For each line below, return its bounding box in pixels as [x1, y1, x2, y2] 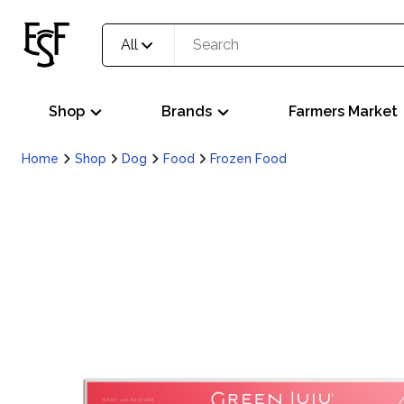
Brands [161, 103, 212, 120]
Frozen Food [210, 151, 287, 166]
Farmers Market [289, 103, 398, 120]
